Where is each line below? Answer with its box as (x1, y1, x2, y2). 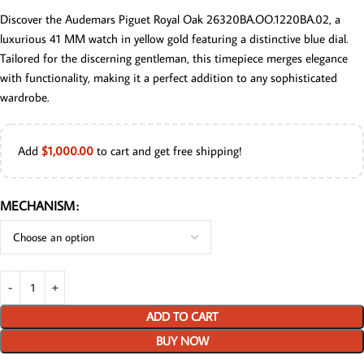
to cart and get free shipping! (93, 143, 242, 159)
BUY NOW (155, 333, 209, 349)
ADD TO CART (146, 309, 218, 325)
